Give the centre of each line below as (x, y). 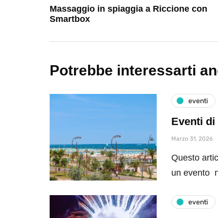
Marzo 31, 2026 (192, 139)
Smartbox (70, 19)
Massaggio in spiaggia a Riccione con (128, 9)
